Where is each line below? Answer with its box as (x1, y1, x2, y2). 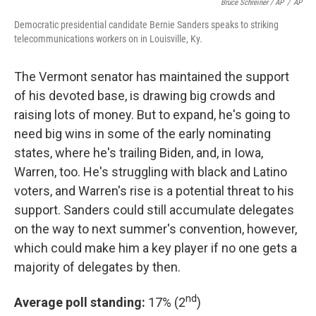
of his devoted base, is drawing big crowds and (14, 87, 275, 103)
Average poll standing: (14, 294, 148, 310)
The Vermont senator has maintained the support (14, 68, 289, 84)
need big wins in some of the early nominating (14, 126, 271, 141)
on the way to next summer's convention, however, (14, 221, 297, 236)
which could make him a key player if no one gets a (14, 240, 297, 255)
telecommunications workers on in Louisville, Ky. (14, 32, 202, 44)
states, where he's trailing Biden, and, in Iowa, (14, 145, 263, 160)
